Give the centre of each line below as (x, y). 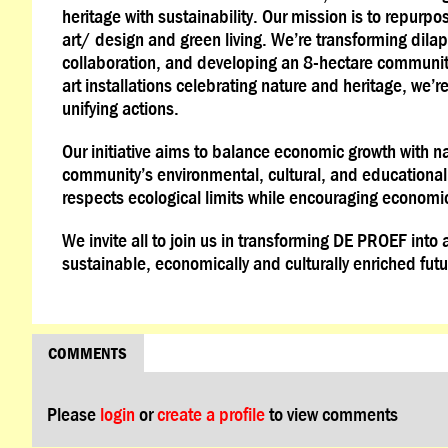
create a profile (210, 413)
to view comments (331, 413)
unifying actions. (120, 108)
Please (73, 413)
